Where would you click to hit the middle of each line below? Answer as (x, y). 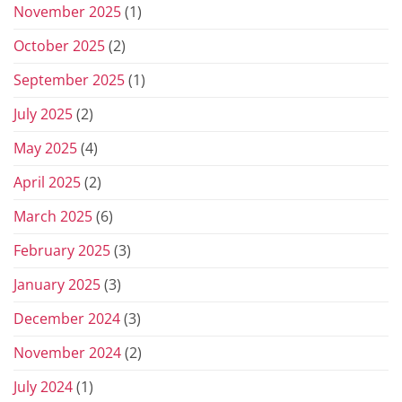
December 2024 (67, 318)
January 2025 (57, 284)
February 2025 (62, 250)
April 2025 (47, 182)
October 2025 (59, 45)
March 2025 (53, 216)
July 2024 (43, 386)
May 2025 (45, 148)
